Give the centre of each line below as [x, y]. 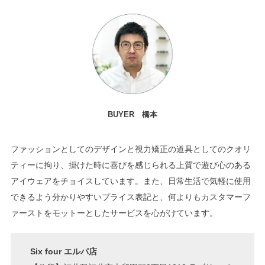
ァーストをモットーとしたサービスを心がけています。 [114, 213]
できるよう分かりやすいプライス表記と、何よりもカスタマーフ [130, 197]
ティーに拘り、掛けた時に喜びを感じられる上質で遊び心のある [130, 165]
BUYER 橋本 [132, 114]
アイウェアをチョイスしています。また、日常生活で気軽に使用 [130, 181]
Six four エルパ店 [64, 251]
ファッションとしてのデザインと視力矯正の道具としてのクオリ [130, 149]
